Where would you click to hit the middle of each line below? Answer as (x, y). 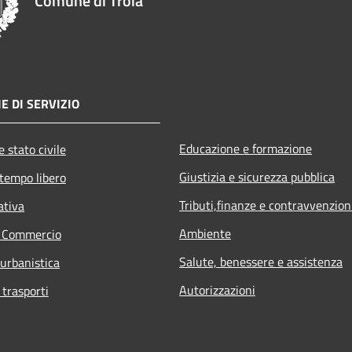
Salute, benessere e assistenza (261, 261)
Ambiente (205, 233)
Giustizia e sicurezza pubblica (257, 176)
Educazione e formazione (246, 148)
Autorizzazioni (217, 290)
